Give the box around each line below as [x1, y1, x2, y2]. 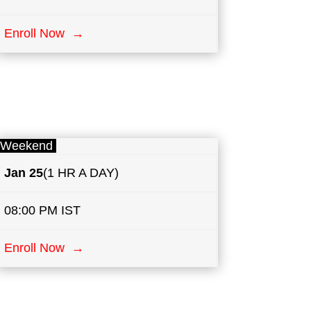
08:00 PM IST [4, 203, 81, 218]
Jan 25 [4, 166, 44, 180]
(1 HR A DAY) [43, 166, 119, 180]
